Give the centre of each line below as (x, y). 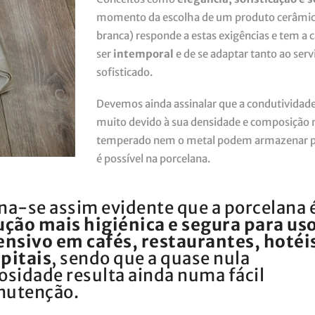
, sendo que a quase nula (150, 258)
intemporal (143, 53)
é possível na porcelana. (153, 159)
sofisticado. (124, 72)
